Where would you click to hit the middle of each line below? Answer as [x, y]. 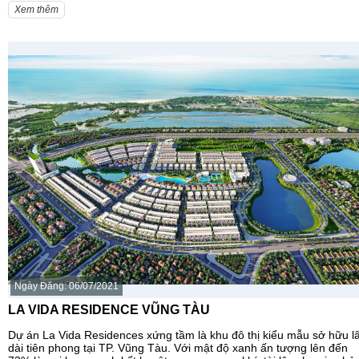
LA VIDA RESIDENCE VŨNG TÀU [109, 310]
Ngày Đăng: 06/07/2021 [67, 286]
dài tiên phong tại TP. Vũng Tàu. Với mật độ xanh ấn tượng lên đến [178, 348]
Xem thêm [36, 10]
